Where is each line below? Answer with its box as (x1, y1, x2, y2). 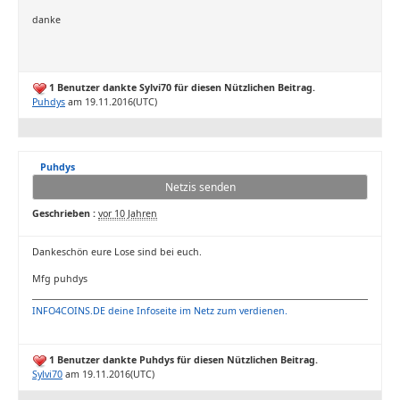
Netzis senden (164, 179, 236, 195)
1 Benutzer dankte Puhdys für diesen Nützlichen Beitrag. (46, 354, 318, 366)
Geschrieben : (32, 207, 96, 220)
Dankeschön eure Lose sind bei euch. (32, 246, 202, 258)
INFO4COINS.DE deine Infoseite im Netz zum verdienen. (32, 304, 287, 317)
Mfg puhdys (32, 272, 87, 285)
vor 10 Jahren (98, 207, 157, 220)
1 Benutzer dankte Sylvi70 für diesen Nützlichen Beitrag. (46, 81, 315, 94)
